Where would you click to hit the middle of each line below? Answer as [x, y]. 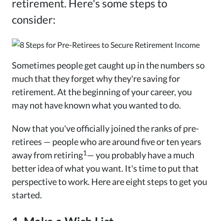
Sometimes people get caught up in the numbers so [108, 65]
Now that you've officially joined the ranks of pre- [105, 129]
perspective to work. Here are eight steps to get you [110, 182]
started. [27, 195]
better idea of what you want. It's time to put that [105, 168]
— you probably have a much [141, 155]
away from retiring [47, 155]
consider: [34, 20]
